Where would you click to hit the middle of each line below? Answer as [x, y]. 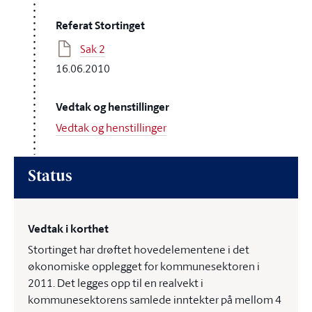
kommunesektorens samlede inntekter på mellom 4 [155, 299]
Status [50, 177]
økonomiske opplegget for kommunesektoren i [144, 266]
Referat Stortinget [100, 25]
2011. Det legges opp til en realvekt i [116, 283]
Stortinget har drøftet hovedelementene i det [139, 249]
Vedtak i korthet [68, 229]
